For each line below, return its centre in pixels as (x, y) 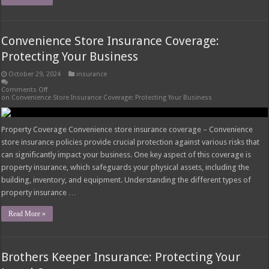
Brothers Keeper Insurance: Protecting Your (121, 257)
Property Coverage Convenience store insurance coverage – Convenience (127, 129)
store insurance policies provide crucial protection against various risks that (131, 142)
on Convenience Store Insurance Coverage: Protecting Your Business (107, 97)
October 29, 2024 (35, 74)
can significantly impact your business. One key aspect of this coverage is (126, 154)
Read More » (27, 213)
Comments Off (25, 89)
